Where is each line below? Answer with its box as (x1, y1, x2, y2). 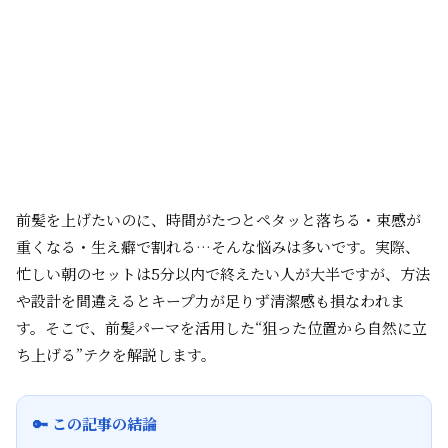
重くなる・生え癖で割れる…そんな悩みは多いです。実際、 (16, 236, 420, 257)
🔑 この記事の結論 (33, 413, 157, 434)
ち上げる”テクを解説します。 (16, 344, 216, 365)
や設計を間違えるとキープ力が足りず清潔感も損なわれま (16, 290, 405, 311)
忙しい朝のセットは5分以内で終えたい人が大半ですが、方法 (16, 263, 430, 284)
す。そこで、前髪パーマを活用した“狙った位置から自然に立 (16, 317, 427, 338)
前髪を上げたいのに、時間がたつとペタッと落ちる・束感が (16, 209, 421, 230)
